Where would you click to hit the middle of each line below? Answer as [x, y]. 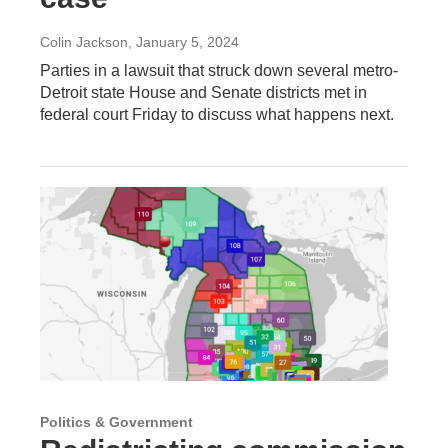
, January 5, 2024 [183, 41]
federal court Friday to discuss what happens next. [217, 114]
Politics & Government [116, 421]
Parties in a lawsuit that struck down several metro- [219, 70]
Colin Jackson [84, 41]
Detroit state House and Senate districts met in [203, 92]
